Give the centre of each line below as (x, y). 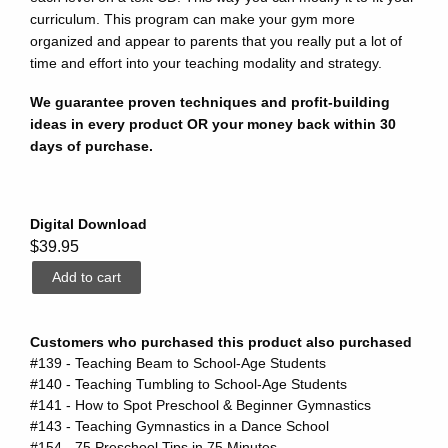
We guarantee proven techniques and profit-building (210, 101)
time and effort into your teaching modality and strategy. (208, 62)
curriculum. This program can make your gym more (192, 18)
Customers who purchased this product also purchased (221, 341)
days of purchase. (91, 145)
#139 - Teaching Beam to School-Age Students (178, 362)
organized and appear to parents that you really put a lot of (216, 40)
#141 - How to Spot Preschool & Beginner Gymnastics (200, 404)
